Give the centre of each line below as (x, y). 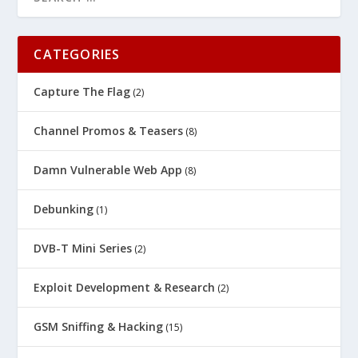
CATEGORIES (77, 54)
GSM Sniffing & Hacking (99, 326)
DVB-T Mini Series (83, 248)
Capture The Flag (82, 91)
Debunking (64, 209)
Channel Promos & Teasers (109, 130)
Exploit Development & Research (125, 287)
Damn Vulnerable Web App (108, 169)
